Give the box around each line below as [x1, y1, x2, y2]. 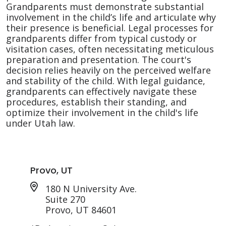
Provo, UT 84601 [45, 204, 117, 216]
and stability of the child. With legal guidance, [6, 75, 205, 87]
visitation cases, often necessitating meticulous [6, 43, 214, 55]
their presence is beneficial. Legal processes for [6, 22, 213, 34]
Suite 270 [45, 193, 85, 205]
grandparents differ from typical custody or [6, 32, 197, 44]
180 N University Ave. [45, 183, 137, 195]
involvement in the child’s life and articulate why [6, 11, 216, 23]
